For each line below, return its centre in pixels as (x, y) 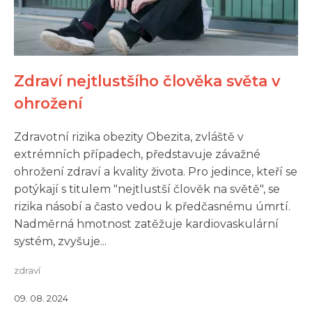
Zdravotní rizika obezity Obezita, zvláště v (129, 137)
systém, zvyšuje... (60, 241)
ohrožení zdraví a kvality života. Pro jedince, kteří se (156, 172)
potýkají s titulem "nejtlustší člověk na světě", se (147, 189)
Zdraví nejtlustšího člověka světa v (147, 81)
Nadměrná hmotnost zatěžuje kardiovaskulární (146, 224)
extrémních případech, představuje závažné (137, 154)
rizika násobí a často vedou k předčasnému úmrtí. (152, 206)
